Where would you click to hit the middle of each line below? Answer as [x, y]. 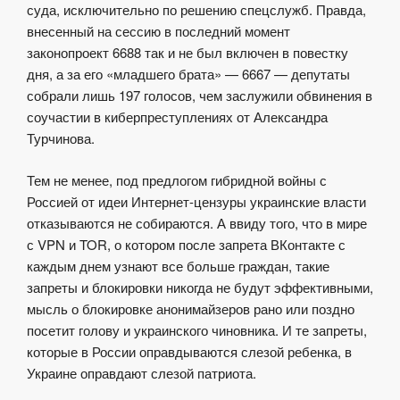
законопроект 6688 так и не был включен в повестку [187, 53]
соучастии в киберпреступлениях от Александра [177, 117]
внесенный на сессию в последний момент [158, 31]
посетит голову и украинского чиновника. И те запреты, [197, 329]
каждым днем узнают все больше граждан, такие [178, 265]
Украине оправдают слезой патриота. [142, 372]
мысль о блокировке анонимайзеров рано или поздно [191, 308]
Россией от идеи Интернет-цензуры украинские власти [196, 201]
